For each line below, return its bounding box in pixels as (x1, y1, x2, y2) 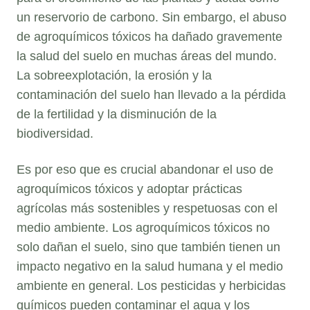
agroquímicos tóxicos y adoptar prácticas (17, 181, 242, 196)
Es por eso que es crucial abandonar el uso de (17, 162, 273, 176)
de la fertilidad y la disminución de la (17, 107, 217, 121)
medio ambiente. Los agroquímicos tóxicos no (17, 220, 270, 235)
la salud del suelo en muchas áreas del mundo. (17, 48, 277, 63)
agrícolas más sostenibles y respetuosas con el (17, 201, 277, 215)
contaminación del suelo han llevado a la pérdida (17, 87, 286, 102)
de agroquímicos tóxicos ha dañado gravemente (17, 29, 282, 44)
